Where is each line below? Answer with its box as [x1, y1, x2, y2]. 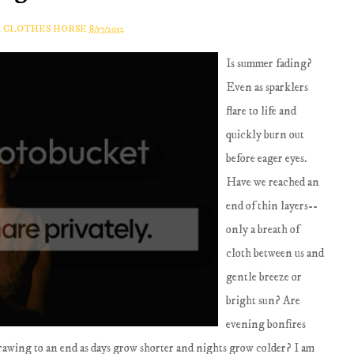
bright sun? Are [226, 293, 301, 308]
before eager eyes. [226, 151, 308, 166]
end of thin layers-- [226, 198, 318, 213]
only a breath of [226, 222, 300, 237]
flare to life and [226, 104, 297, 119]
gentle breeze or [226, 269, 303, 284]
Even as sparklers [226, 80, 309, 95]
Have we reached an [226, 175, 320, 190]
